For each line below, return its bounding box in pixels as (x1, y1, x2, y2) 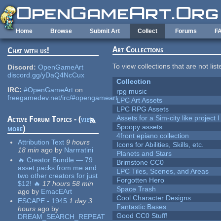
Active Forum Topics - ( (7, 114, 81, 124)
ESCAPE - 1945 (18, 197, 68, 205)
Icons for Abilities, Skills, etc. (116, 141, 204, 149)
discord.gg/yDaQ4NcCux (7, 71, 85, 79)
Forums (175, 28, 197, 35)
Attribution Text (18, 138, 65, 147)
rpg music (116, 87, 147, 96)
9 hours (66, 138, 90, 147)
